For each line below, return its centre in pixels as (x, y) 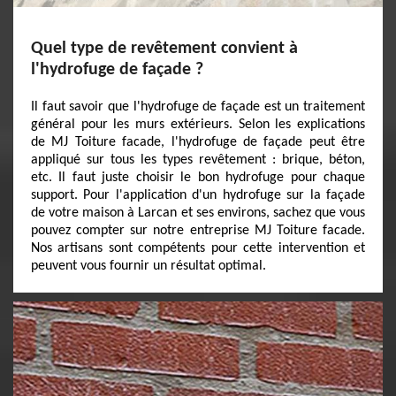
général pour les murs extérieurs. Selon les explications (198, 125)
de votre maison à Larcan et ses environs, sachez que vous (198, 213)
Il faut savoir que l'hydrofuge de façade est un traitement (198, 107)
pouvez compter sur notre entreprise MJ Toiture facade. (198, 231)
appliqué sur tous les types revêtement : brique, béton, (198, 160)
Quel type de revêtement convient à (164, 49)
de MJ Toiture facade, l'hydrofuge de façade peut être (198, 142)
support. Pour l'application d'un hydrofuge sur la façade (198, 195)
